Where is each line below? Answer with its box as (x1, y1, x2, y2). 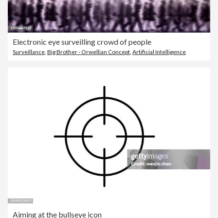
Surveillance (13, 48, 45, 55)
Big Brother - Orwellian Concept (47, 48, 130, 55)
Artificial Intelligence (132, 48, 186, 55)
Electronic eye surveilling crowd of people (13, 36, 151, 46)
